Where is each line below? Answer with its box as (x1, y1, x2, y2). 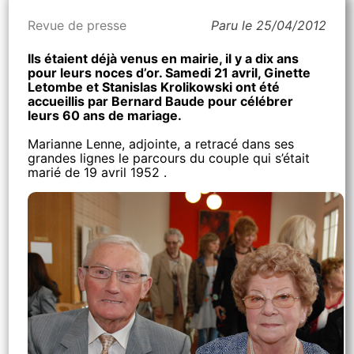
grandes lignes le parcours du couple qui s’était (28, 150, 311, 166)
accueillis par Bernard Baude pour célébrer (28, 93, 294, 109)
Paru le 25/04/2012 (210, 17, 326, 33)
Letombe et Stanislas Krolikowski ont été (28, 79, 281, 95)
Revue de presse (28, 17, 127, 33)
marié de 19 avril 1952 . (28, 164, 168, 180)
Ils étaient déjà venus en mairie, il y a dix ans (28, 51, 299, 66)
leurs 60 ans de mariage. (28, 107, 183, 123)
